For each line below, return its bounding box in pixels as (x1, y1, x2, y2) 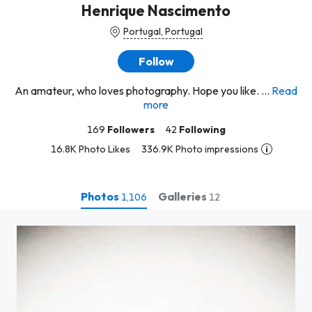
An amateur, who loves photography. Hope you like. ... (15, 84, 270, 97)
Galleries (158, 189, 209, 203)
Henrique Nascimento (81, 1, 231, 19)
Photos (81, 189, 121, 203)
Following (178, 123, 226, 136)
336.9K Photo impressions (141, 143, 258, 155)
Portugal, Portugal (123, 25, 203, 38)
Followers (107, 123, 155, 136)
